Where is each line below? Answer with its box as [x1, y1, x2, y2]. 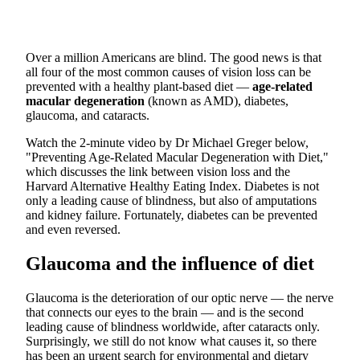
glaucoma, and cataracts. [26, 108, 149, 122]
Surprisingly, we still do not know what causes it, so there [26, 333, 317, 348]
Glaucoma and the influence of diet [26, 252, 314, 274]
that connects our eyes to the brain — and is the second [26, 305, 304, 319]
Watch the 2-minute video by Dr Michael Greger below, [26, 136, 309, 149]
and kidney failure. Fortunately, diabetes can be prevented [26, 208, 317, 222]
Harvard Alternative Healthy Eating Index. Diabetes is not [26, 179, 319, 193]
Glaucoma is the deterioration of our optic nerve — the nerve [26, 290, 333, 305]
